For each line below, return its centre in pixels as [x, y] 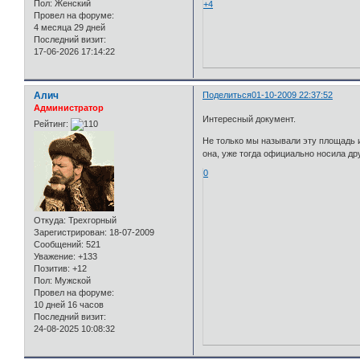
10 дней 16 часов [69, 304]
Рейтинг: [51, 123]
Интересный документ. [250, 119]
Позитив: [52, 268]
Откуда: [50, 220]
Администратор [69, 108]
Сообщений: [59, 244]
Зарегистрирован [69, 232]
